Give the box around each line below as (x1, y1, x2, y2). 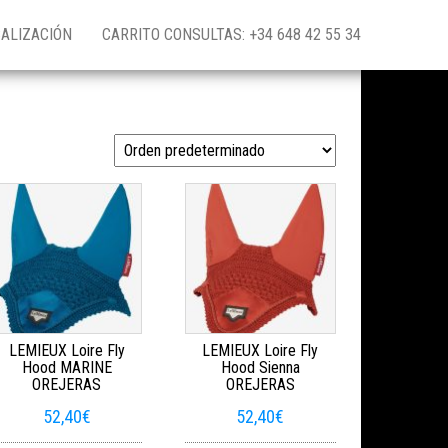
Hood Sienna (220, 358, 300, 378)
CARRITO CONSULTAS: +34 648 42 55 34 (102, 25, 361, 44)
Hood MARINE (21, 358, 112, 378)
